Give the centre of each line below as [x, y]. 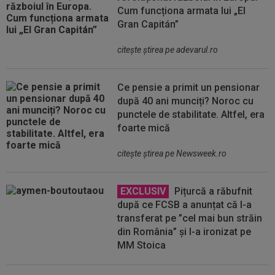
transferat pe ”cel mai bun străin [190, 218]
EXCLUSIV [143, 191]
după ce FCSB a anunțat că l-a [185, 205]
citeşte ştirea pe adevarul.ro [168, 50]
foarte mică [144, 128]
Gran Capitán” [148, 24]
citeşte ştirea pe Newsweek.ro [172, 153]
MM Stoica [142, 245]
